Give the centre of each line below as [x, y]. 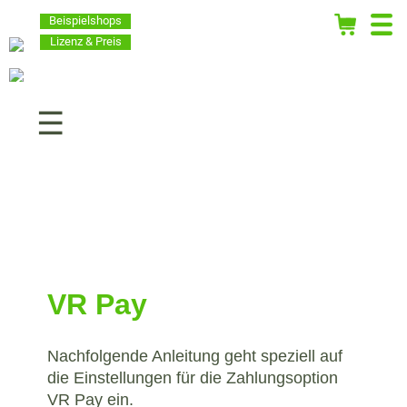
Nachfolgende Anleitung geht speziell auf [195, 356]
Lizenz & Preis [85, 41]
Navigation [103, 108]
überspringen [111, 126]
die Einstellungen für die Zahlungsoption [193, 377]
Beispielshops [85, 20]
